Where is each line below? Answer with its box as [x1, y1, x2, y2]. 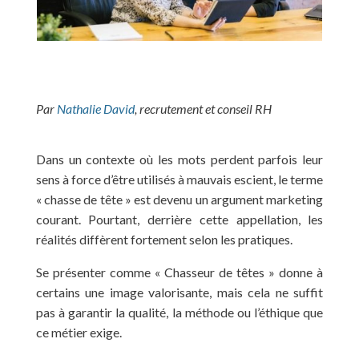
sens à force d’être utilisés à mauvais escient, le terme [35, 171, 324, 187]
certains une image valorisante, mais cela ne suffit [35, 284, 324, 300]
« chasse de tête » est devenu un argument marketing [35, 191, 324, 207]
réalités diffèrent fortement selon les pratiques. [35, 231, 292, 247]
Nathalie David [56, 100, 135, 116]
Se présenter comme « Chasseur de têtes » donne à [35, 264, 324, 280]
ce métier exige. [35, 324, 122, 340]
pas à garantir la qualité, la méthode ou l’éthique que [35, 304, 324, 320]
